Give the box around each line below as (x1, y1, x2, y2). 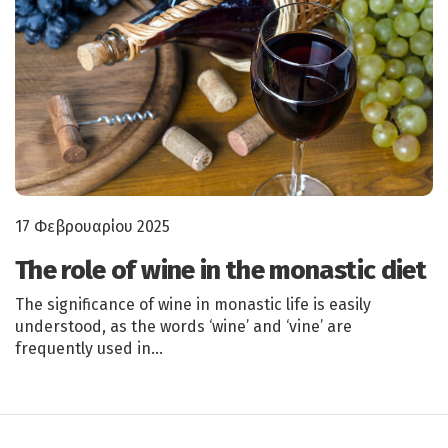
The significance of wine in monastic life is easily (15, 295, 371, 315)
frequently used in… (15, 339, 163, 359)
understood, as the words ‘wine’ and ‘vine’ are (15, 317, 352, 337)
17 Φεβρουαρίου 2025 (15, 217, 170, 237)
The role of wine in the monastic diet (15, 255, 426, 287)
